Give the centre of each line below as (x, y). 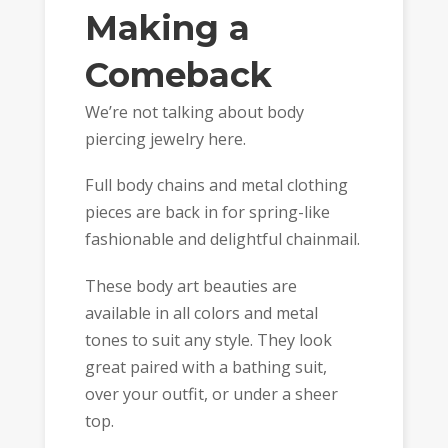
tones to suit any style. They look (208, 339)
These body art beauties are (190, 285)
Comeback (178, 74)
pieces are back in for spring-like (207, 212)
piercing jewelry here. (165, 138)
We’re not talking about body (194, 111)
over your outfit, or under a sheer (211, 393)
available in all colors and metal (201, 312)
